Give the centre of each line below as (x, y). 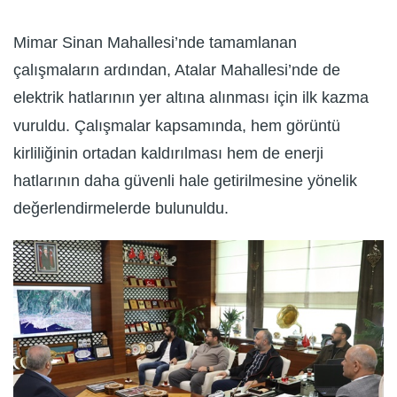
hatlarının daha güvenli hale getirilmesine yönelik (185, 181)
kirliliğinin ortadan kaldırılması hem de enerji (168, 154)
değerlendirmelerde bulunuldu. (121, 209)
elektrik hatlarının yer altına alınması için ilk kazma (191, 98)
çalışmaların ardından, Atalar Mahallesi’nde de (177, 70)
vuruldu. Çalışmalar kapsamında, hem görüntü (177, 125)
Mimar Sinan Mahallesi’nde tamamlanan (155, 43)
